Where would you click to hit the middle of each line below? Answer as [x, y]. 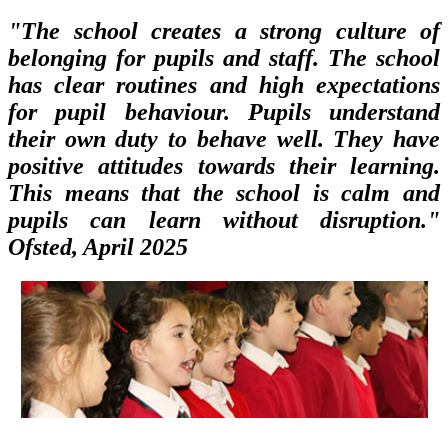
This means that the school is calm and [224, 193]
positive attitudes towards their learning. [224, 166]
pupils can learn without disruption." [224, 220]
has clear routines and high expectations [224, 85]
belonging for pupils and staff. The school [224, 58]
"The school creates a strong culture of [224, 31]
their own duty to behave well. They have [224, 139]
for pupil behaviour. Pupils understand [224, 112]
